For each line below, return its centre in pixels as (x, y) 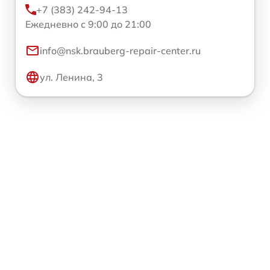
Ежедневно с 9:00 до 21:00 (88, 24)
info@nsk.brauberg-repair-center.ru (120, 50)
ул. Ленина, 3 (71, 77)
